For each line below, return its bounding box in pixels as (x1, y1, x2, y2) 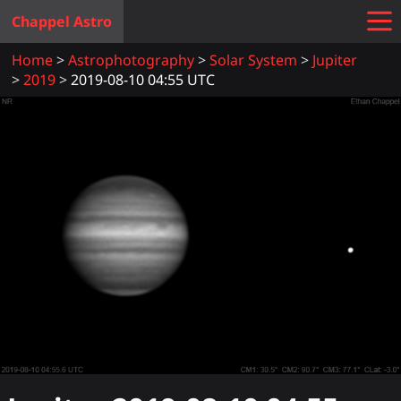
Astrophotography (67, 49, 194, 70)
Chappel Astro (11, 11, 112, 31)
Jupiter (311, 49, 357, 70)
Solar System (209, 49, 297, 70)
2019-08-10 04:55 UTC (70, 69, 215, 90)
